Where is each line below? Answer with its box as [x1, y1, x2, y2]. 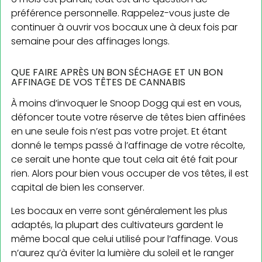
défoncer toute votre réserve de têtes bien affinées [11, 110, 246, 124]
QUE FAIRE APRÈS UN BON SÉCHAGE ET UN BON [11, 65, 223, 79]
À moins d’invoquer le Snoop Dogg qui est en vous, [11, 96, 242, 110]
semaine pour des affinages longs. [11, 34, 170, 48]
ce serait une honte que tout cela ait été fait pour [11, 152, 237, 166]
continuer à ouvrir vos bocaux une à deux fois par [11, 20, 237, 34]
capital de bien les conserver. [11, 180, 144, 194]
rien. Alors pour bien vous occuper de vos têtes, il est [11, 166, 249, 180]
